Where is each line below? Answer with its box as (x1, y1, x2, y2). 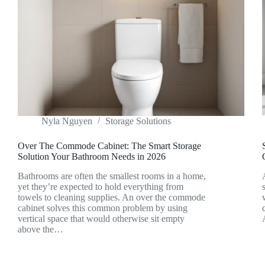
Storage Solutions (105, 116, 171, 127)
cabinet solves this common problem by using (18, 202, 188, 213)
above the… (18, 224, 63, 234)
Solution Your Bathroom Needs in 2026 (18, 151, 166, 162)
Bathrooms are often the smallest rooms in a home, (18, 170, 206, 181)
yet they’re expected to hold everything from (18, 181, 183, 192)
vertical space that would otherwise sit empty (18, 213, 185, 224)
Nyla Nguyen (41, 116, 92, 127)
